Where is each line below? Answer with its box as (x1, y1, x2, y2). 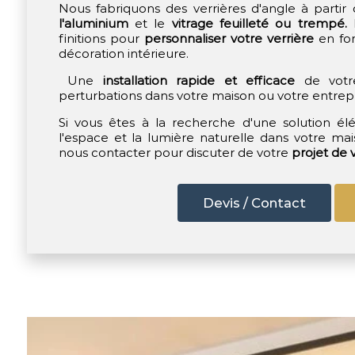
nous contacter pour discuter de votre (58, 145, 292, 160)
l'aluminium (58, 16, 128, 31)
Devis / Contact (203, 195, 307, 211)
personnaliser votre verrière (143, 31, 315, 46)
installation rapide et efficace (94, 73, 296, 88)
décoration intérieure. (58, 46, 189, 61)
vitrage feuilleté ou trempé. (171, 16, 347, 31)
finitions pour (58, 31, 144, 46)
